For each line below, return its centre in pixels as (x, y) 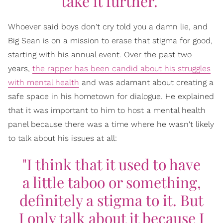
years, (20, 68)
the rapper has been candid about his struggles (121, 68)
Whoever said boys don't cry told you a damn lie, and (108, 27)
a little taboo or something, (111, 182)
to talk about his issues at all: (62, 138)
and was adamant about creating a (146, 82)
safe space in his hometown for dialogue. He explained (111, 96)
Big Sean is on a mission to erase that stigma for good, (110, 41)
